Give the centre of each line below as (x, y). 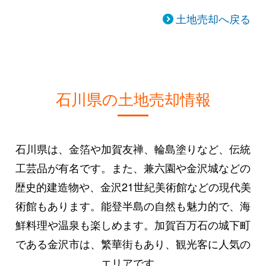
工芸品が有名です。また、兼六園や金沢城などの (133, 167)
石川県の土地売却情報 (133, 98)
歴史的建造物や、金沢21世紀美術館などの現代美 (133, 186)
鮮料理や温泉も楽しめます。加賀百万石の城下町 (133, 224)
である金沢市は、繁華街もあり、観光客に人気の (133, 243)
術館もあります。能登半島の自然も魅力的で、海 (133, 205)
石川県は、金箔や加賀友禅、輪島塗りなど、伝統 (133, 148)
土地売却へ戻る (213, 18)
